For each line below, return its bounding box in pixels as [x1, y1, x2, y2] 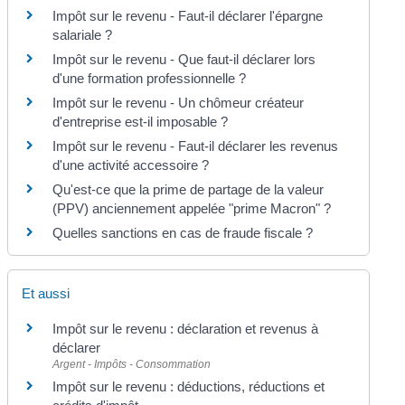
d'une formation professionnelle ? [52, 71, 247, 87]
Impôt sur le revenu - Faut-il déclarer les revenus [52, 138, 339, 155]
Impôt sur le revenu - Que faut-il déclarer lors [52, 52, 316, 68]
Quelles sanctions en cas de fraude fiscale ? [52, 225, 314, 241]
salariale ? [52, 27, 113, 43]
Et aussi [22, 286, 71, 302]
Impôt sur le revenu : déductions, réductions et [52, 379, 325, 395]
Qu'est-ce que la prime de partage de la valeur [52, 182, 325, 198]
